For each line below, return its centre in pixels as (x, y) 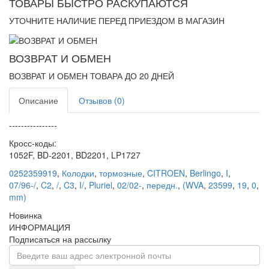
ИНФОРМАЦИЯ (40, 227)
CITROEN (166, 173)
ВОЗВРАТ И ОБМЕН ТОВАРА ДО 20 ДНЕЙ (92, 75)
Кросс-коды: (33, 143)
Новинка (26, 215)
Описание (38, 100)
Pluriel (101, 185)
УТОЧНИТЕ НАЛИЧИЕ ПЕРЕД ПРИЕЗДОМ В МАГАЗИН (117, 21)
